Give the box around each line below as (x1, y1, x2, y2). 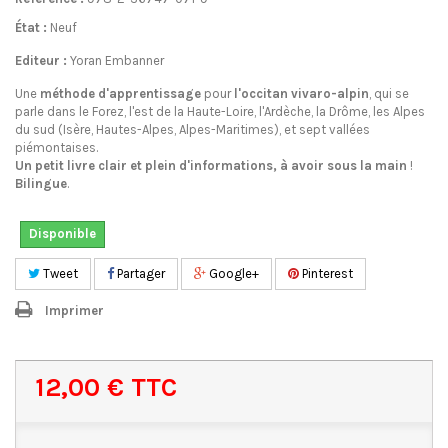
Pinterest (299, 266, 353, 281)
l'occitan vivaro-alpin (234, 86, 369, 101)
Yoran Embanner (70, 53, 164, 68)
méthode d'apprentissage (40, 86, 201, 101)
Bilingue (15, 176, 67, 191)
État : (15, 20, 47, 35)
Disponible (29, 226, 96, 241)
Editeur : (15, 53, 67, 68)
